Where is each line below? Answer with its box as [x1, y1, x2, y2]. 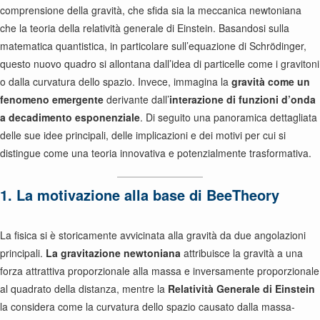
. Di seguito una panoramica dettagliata [140, 110, 317, 124]
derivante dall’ [104, 92, 169, 106]
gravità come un [231, 74, 310, 89]
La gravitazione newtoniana [46, 246, 181, 260]
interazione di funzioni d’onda [169, 92, 316, 106]
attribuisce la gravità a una [181, 246, 303, 260]
